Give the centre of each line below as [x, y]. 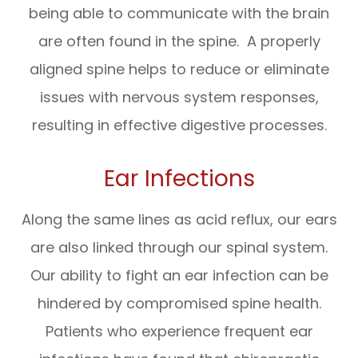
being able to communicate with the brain [179, 13]
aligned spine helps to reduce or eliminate [179, 69]
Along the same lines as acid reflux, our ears [179, 219]
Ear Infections [179, 178]
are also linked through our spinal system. [179, 247]
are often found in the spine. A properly [179, 41]
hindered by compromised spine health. [179, 303]
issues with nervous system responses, [179, 97]
